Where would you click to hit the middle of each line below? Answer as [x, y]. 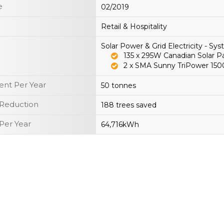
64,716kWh [120, 125]
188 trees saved [129, 105]
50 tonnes [118, 86]
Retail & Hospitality [134, 27]
